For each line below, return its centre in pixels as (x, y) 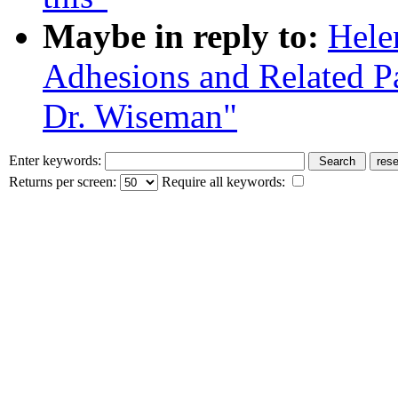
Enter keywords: (57, 160)
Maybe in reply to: (181, 36)
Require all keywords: (223, 181)
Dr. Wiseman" (140, 115)
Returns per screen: (64, 181)
